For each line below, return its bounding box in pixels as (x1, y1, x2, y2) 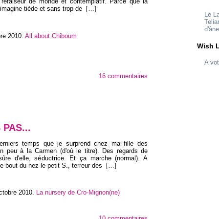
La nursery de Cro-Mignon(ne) (36, 189, 120, 197)
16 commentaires (99, 72, 148, 80)
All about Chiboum (25, 32, 77, 40)
